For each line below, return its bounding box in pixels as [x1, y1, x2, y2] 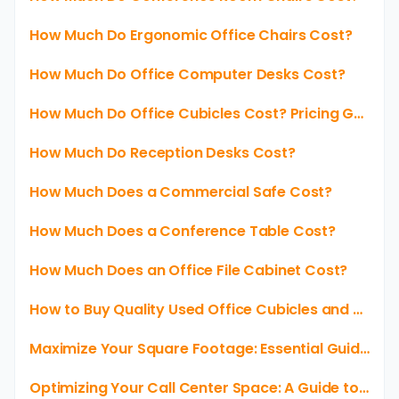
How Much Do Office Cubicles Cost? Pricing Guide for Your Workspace [354, 103, 364, 124]
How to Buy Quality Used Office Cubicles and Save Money [352, 299, 362, 320]
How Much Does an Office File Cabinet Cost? [29, 260, 348, 281]
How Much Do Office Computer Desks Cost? [29, 64, 346, 85]
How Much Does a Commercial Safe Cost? [29, 182, 333, 202]
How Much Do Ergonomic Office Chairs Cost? [29, 25, 353, 45]
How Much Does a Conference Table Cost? [29, 221, 336, 241]
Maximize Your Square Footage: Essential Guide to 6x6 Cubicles [359, 338, 370, 359]
